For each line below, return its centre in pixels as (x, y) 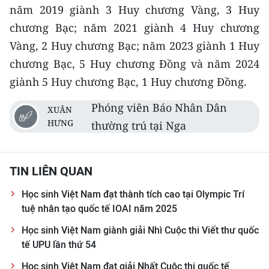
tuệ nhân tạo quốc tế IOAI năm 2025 (99, 209)
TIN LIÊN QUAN (51, 171)
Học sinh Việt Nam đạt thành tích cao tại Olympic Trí (133, 194)
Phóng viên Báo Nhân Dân (159, 107)
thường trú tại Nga (139, 125)
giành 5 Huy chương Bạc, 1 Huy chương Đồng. (128, 82)
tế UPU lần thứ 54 (59, 245)
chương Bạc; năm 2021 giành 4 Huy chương (134, 28)
